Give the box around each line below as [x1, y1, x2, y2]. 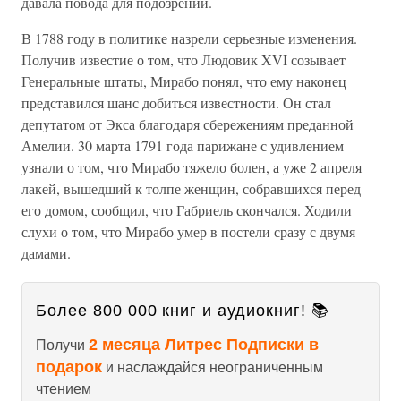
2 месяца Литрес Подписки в [89, 336, 319, 354]
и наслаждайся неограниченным [102, 360, 323, 375]
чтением [36, 381, 91, 397]
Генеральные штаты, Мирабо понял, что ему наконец [21, 72, 346, 90]
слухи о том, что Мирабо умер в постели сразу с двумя [21, 222, 355, 241]
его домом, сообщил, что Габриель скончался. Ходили [21, 200, 352, 219]
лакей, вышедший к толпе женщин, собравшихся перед [21, 179, 361, 198]
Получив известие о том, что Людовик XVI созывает [21, 50, 346, 69]
